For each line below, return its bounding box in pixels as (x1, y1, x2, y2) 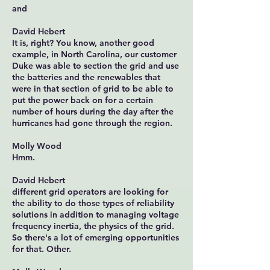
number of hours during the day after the (12, 106, 174, 117)
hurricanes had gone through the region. (12, 118, 172, 128)
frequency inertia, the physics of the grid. (12, 221, 174, 231)
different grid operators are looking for (12, 186, 168, 197)
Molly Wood (12, 140, 61, 151)
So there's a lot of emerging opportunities (12, 232, 179, 243)
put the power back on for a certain (12, 95, 153, 105)
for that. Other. (12, 243, 71, 254)
